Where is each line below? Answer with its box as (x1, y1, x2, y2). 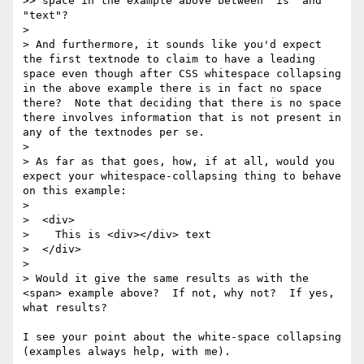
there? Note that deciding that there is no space (23, 97, 341, 110)
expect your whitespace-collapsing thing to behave (23, 170, 341, 183)
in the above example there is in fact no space (23, 82, 322, 95)
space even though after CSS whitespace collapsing (23, 67, 341, 80)
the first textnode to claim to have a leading (23, 53, 315, 66)
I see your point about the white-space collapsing (23, 331, 341, 344)
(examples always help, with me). (23, 345, 237, 358)
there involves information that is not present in (23, 111, 341, 124)
